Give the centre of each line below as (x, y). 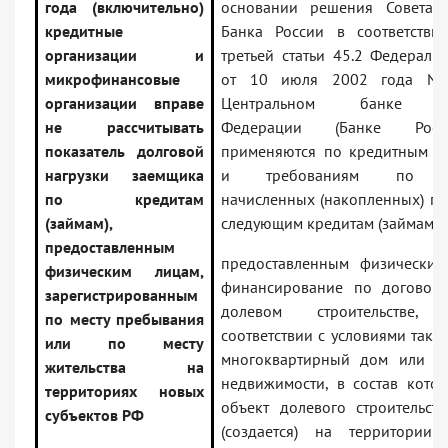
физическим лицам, (124, 271)
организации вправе (124, 103)
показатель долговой (124, 151)
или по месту (124, 343)
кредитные (84, 31)
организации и (124, 55)
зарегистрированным (121, 295)
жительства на (124, 367)
